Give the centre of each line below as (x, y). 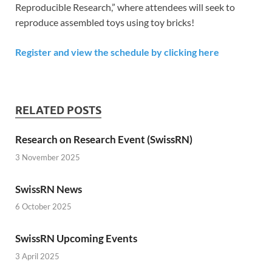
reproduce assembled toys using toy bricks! (105, 22)
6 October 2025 (43, 206)
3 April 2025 (37, 256)
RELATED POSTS (58, 110)
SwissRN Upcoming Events (76, 238)
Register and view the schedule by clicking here (117, 52)
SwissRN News (49, 189)
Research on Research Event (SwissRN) (104, 139)
